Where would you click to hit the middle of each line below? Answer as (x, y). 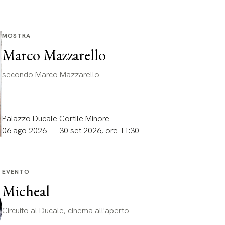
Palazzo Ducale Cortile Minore (55, 118)
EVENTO (16, 172)
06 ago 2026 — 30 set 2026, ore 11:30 (70, 130)
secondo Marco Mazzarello (50, 74)
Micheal (26, 191)
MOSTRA (16, 35)
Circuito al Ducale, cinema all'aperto (65, 210)
